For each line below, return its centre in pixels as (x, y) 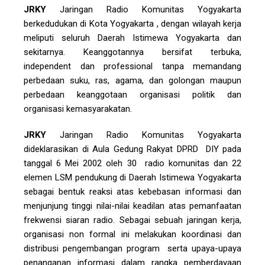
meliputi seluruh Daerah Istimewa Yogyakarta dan (132, 38)
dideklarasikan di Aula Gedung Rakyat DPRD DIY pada (132, 149)
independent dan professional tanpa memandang (132, 67)
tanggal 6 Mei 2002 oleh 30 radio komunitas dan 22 (132, 164)
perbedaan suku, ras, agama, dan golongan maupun (132, 81)
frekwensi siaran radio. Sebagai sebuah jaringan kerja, (132, 220)
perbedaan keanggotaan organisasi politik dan (132, 95)
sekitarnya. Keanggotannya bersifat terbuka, (132, 52)
